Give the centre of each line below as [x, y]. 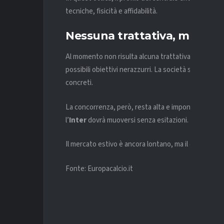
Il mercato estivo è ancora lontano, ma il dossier [140, 144]
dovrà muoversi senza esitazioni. [137, 120]
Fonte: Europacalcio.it [99, 168]
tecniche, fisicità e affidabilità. [111, 11]
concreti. [79, 83]
